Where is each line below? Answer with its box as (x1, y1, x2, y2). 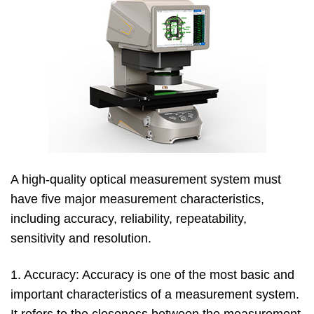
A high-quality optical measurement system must (11, 172, 281, 186)
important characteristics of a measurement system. (11, 287, 299, 301)
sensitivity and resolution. (11, 231, 151, 245)
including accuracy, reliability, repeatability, (11, 212, 247, 226)
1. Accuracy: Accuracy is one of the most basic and (11, 268, 294, 282)
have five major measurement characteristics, (11, 192, 264, 206)
